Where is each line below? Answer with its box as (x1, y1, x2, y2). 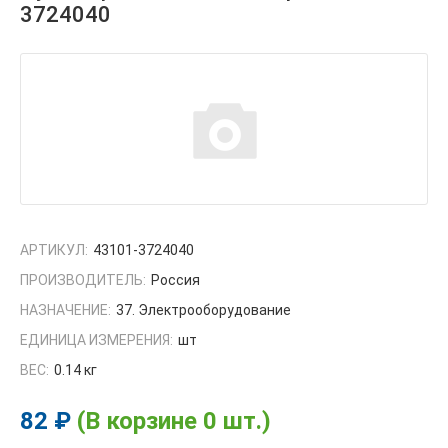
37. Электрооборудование (116, 302, 291, 319)
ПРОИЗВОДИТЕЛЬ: (20, 272, 146, 289)
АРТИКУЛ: (20, 242, 88, 259)
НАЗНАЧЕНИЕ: (20, 302, 111, 319)
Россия (151, 272, 200, 289)
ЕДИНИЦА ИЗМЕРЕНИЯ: (20, 332, 173, 349)
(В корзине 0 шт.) (77, 407, 271, 436)
